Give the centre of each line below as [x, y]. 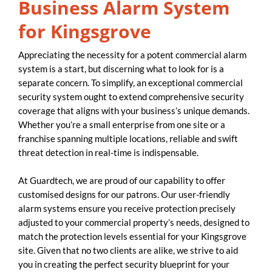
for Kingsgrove [85, 31]
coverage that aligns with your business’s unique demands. [134, 110]
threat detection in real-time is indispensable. [108, 152]
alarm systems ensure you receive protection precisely [127, 209]
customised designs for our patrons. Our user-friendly [124, 195]
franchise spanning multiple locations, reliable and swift [128, 138]
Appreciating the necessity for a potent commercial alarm [132, 54]
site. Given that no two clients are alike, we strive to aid [128, 250]
